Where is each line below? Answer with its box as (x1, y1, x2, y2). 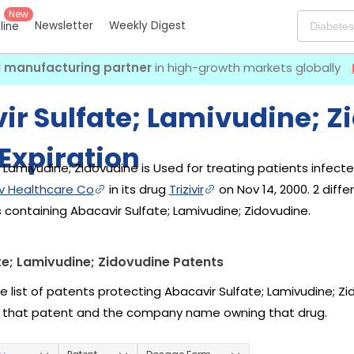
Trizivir (168, 181, 204, 198)
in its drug (105, 181, 169, 198)
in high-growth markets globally (152, 59, 344, 76)
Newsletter (35, 18, 93, 34)
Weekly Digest (109, 18, 186, 34)
